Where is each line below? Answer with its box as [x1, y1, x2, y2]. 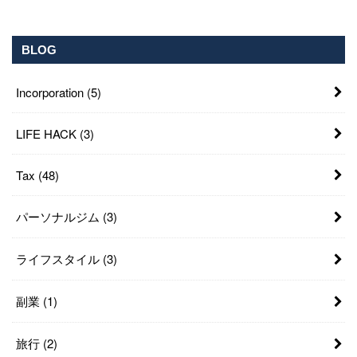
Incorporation [15, 84, 87, 101]
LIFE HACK [15, 125, 80, 143]
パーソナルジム [15, 208, 103, 226]
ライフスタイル [15, 250, 103, 268]
